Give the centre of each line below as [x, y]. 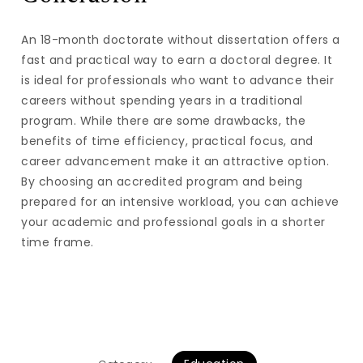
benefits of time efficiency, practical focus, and [167, 141]
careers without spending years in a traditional [162, 100]
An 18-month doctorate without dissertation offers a [181, 40]
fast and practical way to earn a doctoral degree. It [177, 60]
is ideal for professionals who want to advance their [178, 80]
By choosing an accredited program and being [162, 181]
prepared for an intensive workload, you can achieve [180, 202]
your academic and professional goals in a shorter [173, 222]
